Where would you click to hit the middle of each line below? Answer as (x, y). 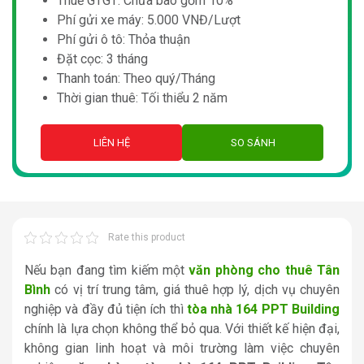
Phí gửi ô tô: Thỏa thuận (123, 39)
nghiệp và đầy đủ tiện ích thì (106, 309)
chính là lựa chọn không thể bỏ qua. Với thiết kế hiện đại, (182, 329)
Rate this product (146, 237)
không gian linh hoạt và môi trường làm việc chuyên (182, 348)
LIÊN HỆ (111, 143)
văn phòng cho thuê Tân (264, 270)
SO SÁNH (253, 143)
